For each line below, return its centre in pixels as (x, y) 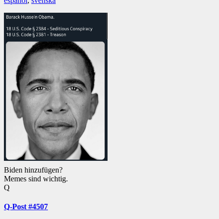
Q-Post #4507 (26, 206)
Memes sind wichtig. (36, 178)
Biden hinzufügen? (33, 170)
